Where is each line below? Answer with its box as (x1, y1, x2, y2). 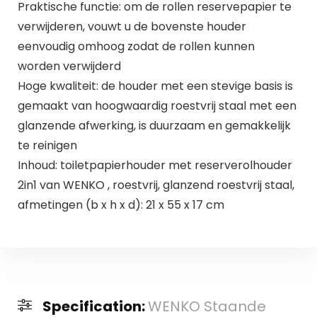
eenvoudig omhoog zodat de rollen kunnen (17, 38, 255, 54)
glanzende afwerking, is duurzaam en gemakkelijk (17, 117, 291, 134)
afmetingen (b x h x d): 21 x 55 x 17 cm (17, 196, 224, 213)
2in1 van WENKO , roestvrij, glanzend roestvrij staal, (17, 176, 294, 193)
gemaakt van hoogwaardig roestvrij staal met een (17, 97, 296, 114)
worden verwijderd (17, 57, 121, 74)
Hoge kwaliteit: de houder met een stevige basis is (17, 77, 293, 94)
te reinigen (17, 137, 77, 154)
